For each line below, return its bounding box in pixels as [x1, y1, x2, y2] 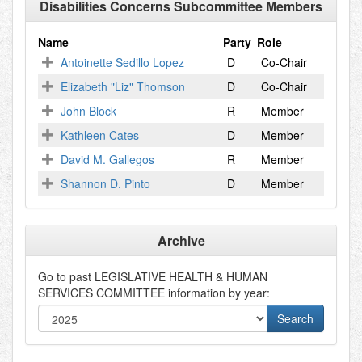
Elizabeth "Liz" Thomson [61, 78, 185, 95]
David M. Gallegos [61, 151, 154, 167]
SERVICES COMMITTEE [38, 284, 165, 301]
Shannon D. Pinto [61, 175, 150, 192]
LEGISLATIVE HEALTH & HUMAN [95, 268, 267, 284]
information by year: [165, 284, 270, 301]
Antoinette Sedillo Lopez [61, 54, 184, 70]
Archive [157, 231, 205, 250]
